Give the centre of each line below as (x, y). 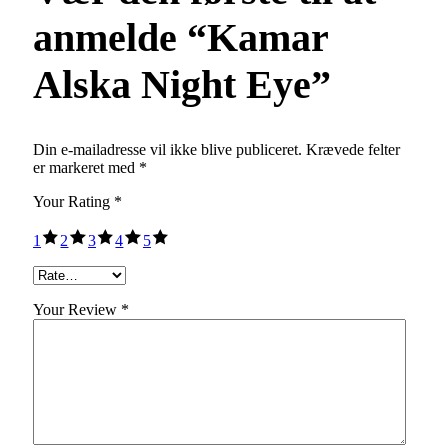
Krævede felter (353, 150)
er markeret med (86, 168)
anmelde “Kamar (180, 38)
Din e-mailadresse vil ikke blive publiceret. (167, 150)
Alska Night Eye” (182, 85)
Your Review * (81, 309)
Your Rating (73, 202)
